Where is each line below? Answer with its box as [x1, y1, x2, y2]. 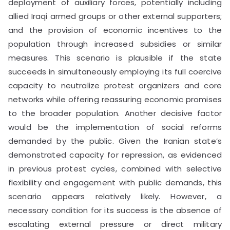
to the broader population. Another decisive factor [8, 107, 222, 119]
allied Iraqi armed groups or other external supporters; [8, 10, 222, 22]
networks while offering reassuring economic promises [8, 93, 222, 105]
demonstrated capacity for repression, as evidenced [8, 149, 222, 160]
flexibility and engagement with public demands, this [8, 177, 222, 188]
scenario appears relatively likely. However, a [8, 190, 222, 202]
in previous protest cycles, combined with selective [8, 163, 222, 174]
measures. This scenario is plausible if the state [8, 52, 222, 63]
